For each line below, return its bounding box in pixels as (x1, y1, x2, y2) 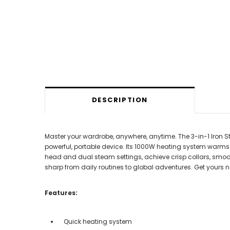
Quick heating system (64, 217, 133, 226)
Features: (45, 188, 78, 197)
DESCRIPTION (91, 95, 148, 105)
